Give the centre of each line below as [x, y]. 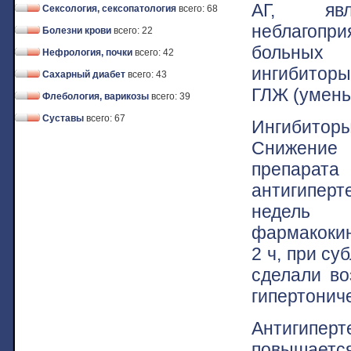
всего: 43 [147, 74]
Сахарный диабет [84, 74]
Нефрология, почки [87, 52]
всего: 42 [154, 52]
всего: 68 [198, 9]
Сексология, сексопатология [109, 9]
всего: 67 [106, 118]
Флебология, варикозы [96, 96]
